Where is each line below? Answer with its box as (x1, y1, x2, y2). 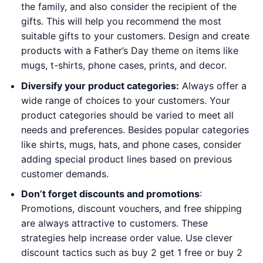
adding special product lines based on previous (21, 153, 232, 165)
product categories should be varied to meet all (21, 109, 234, 121)
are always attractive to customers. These (21, 217, 208, 230)
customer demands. (21, 167, 109, 180)
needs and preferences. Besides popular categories (21, 123, 249, 136)
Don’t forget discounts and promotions (21, 188, 200, 200)
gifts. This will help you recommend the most (21, 15, 221, 27)
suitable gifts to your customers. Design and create (21, 29, 249, 42)
